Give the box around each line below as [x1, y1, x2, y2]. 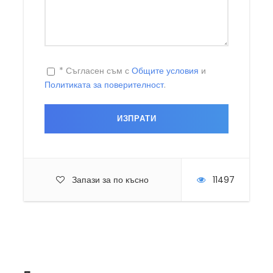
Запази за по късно [72, 173, 149, 186]
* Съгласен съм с [57, 64, 132, 77]
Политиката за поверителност [44, 78, 164, 91]
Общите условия [132, 64, 199, 77]
